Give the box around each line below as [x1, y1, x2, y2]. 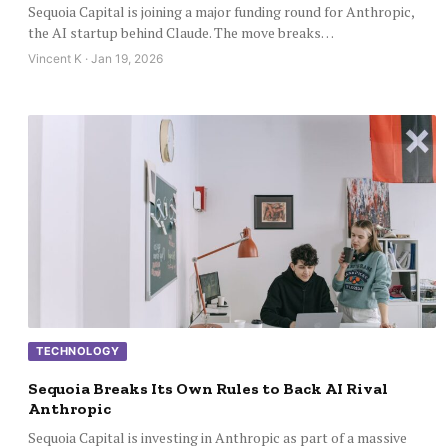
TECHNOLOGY [36, 344, 119, 359]
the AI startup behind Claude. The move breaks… [28, 23, 334, 43]
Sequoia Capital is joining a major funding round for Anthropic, [28, 2, 414, 22]
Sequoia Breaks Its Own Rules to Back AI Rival [28, 379, 388, 399]
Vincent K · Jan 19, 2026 [28, 51, 163, 67]
